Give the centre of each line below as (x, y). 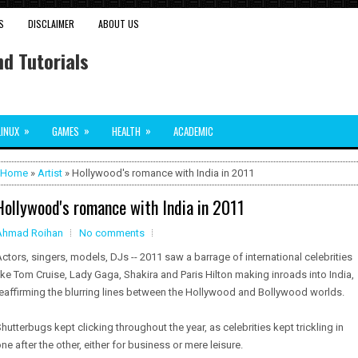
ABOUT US (119, 24)
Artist (50, 173)
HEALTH (126, 131)
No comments (112, 233)
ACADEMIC (193, 131)
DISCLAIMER (52, 24)
